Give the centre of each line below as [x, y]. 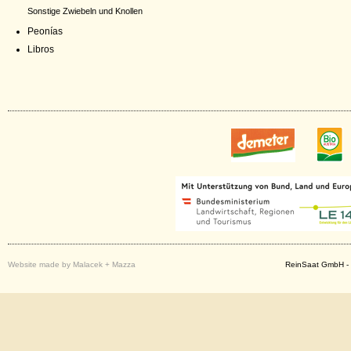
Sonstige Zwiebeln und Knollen [85, 11]
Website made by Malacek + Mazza [72, 265]
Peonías [45, 31]
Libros [41, 49]
